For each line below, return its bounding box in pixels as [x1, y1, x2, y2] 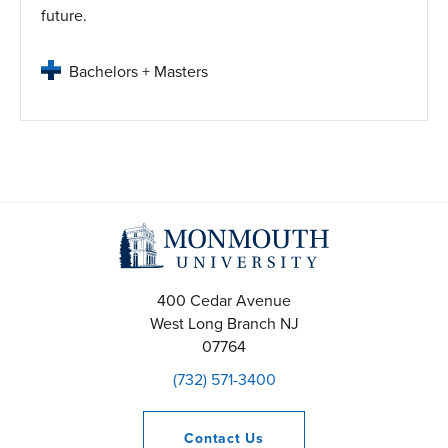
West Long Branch [149, 311, 276, 335]
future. [41, 4, 87, 28]
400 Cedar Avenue [157, 288, 291, 312]
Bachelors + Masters [69, 60, 208, 84]
